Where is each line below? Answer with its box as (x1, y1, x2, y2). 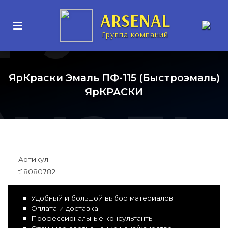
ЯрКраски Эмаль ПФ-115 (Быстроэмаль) (8, 72, 220, 84)
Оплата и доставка (31, 204, 98, 212)
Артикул (18, 155, 48, 163)
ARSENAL (100, 9, 170, 32)
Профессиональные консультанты (31, 214, 154, 222)
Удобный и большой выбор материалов (31, 194, 173, 202)
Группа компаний (102, 28, 169, 39)
